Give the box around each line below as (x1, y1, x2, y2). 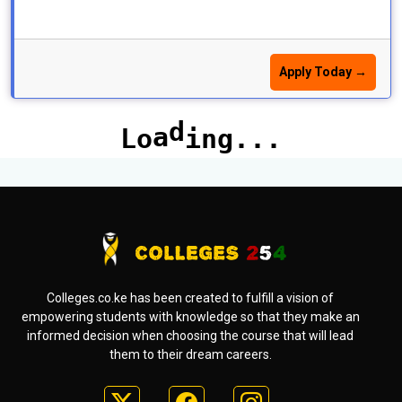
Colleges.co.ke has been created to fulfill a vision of (47, 291, 334, 305)
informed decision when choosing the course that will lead (27, 328, 354, 343)
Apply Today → (279, 65, 367, 79)
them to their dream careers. (109, 347, 272, 362)
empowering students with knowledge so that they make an (21, 310, 360, 324)
